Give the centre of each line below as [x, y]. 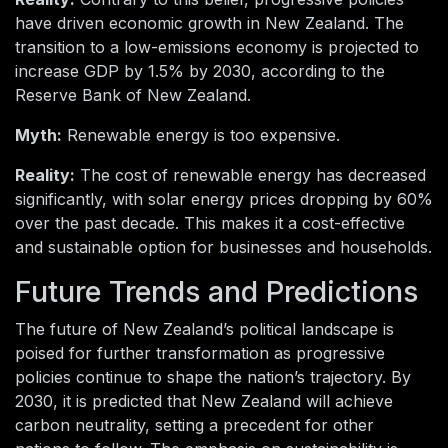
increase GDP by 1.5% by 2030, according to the [200, 71]
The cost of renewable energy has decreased [250, 175]
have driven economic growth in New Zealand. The [209, 23]
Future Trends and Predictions [216, 292]
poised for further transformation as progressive [200, 353]
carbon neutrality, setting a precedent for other [194, 425]
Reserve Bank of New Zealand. [133, 95]
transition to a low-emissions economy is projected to [217, 47]
